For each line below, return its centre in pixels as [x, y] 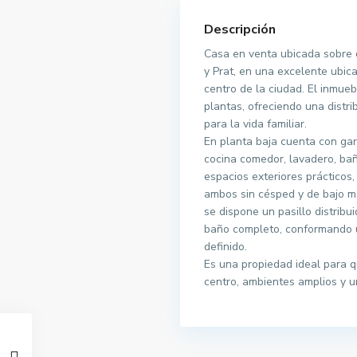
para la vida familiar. [255, 124]
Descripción [240, 30]
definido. [226, 247]
